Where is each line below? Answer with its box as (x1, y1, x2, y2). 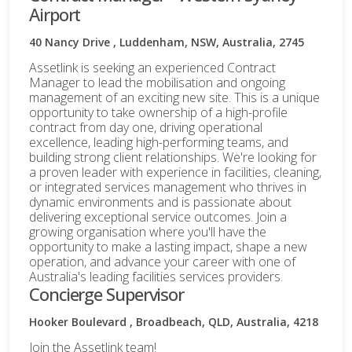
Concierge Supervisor (29, 281, 184, 306)
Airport (29, 2, 81, 26)
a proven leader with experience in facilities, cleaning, (29, 163, 321, 181)
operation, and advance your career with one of (29, 252, 295, 270)
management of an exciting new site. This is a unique (29, 88, 320, 106)
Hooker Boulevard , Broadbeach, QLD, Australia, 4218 (29, 313, 318, 329)
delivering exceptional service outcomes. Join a (29, 207, 287, 225)
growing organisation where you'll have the (29, 222, 266, 240)
